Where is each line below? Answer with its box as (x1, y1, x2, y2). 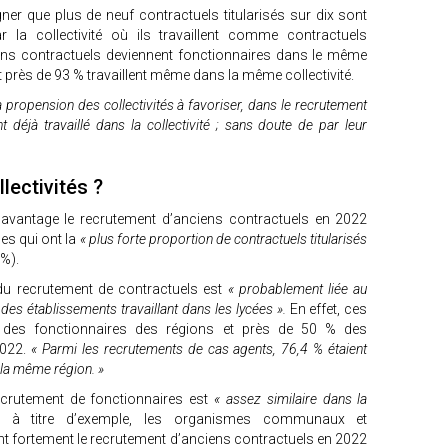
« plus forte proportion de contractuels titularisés (79, 231, 368, 247)
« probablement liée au (227, 281, 368, 297)
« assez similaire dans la (214, 391, 368, 407)
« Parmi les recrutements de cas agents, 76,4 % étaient (30, 341, 368, 357)
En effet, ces (289, 301, 368, 317)
